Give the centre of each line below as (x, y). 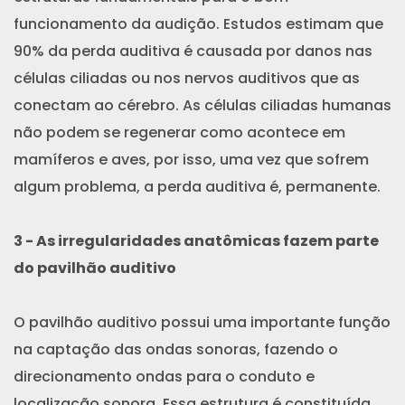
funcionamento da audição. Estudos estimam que (198, 24)
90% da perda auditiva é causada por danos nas (193, 51)
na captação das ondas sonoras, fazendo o (176, 349)
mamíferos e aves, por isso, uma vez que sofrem (191, 159)
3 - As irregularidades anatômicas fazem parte (196, 240)
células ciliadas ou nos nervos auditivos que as (187, 78)
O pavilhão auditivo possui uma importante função (202, 322)
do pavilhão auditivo (95, 268)
